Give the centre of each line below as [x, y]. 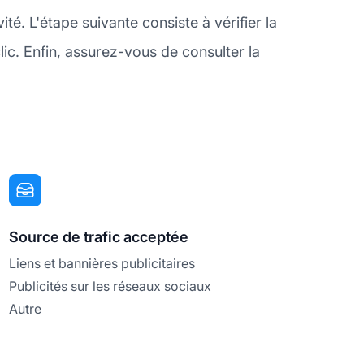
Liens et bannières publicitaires [102, 264]
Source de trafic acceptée [98, 237]
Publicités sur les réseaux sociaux [110, 286]
